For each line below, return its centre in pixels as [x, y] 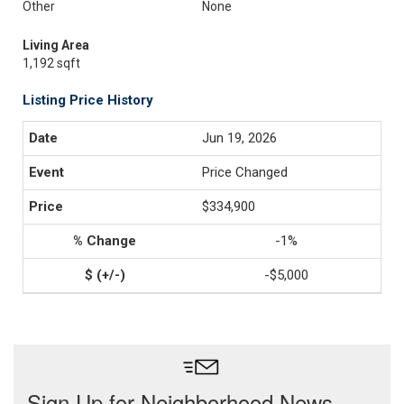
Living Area [56, 45]
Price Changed [245, 172]
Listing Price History [88, 100]
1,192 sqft [51, 63]
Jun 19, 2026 [239, 138]
